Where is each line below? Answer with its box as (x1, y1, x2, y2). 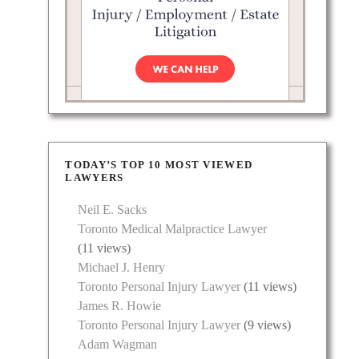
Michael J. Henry (78, 260, 166, 275)
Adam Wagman (78, 337, 158, 352)
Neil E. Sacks (78, 203, 147, 217)
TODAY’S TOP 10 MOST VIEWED (65, 159, 253, 171)
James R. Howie (78, 299, 162, 313)
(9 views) (240, 318, 292, 333)
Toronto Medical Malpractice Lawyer (78, 222, 268, 236)
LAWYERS (65, 171, 124, 184)
